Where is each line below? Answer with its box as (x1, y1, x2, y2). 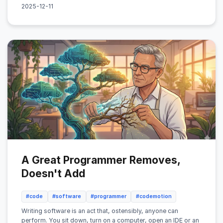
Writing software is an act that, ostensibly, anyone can (21, 207, 178, 215)
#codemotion (135, 193, 172, 200)
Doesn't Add (21, 167, 85, 180)
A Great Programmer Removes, (21, 154, 180, 167)
